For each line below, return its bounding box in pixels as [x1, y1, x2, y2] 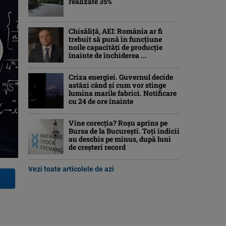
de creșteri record [69, 142, 126, 152]
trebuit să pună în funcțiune [69, 34, 162, 44]
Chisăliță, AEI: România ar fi [69, 26, 162, 36]
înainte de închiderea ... [69, 50, 147, 60]
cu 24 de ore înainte [69, 96, 133, 106]
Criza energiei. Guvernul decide [69, 72, 173, 82]
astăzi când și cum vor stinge [69, 80, 166, 90]
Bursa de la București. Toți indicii [69, 126, 180, 136]
